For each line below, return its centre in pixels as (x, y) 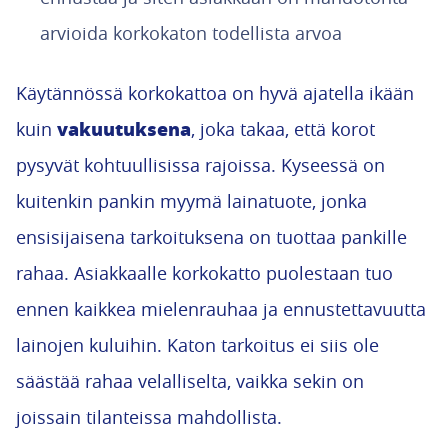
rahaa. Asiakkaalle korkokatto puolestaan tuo (204, 273)
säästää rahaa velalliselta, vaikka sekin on (190, 381)
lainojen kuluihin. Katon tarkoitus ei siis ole (197, 345)
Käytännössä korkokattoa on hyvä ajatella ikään (215, 93)
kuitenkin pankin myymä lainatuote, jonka (191, 201)
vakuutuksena (124, 129)
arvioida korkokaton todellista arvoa (191, 33)
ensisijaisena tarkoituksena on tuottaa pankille (211, 237)
